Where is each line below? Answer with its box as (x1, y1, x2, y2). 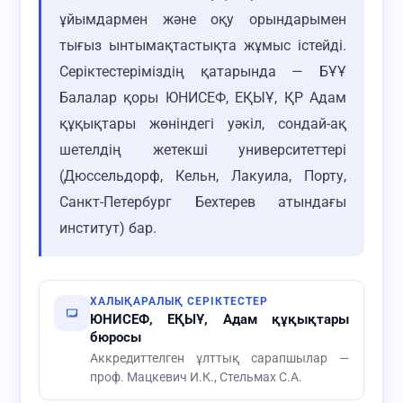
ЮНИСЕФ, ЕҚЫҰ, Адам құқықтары (90, 311, 349, 327)
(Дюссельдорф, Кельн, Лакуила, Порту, (59, 168, 346, 184)
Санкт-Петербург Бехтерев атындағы (59, 194, 346, 210)
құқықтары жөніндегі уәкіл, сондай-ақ (59, 116, 346, 132)
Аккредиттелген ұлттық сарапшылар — (90, 351, 349, 365)
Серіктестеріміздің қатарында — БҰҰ (59, 64, 346, 80)
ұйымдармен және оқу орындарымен (59, 12, 346, 28)
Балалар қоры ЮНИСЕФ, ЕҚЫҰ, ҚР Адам (59, 90, 346, 106)
